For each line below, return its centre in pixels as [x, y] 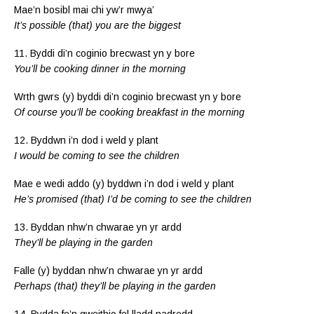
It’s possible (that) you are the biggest [97, 25]
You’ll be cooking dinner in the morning [100, 68]
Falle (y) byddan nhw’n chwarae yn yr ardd [108, 270]
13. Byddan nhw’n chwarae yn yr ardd [98, 227]
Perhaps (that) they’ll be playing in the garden [115, 286]
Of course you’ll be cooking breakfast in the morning [129, 112]
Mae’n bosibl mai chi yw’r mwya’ [84, 9]
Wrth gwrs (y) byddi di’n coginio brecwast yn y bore [128, 96]
